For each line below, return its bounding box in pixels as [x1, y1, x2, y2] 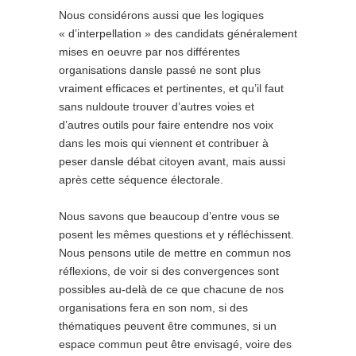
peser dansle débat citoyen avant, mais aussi [59, 155, 285, 168]
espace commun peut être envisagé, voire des [59, 338, 292, 350]
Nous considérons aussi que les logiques [59, 9, 264, 21]
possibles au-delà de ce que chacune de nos [59, 283, 284, 296]
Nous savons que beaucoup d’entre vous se [59, 210, 280, 222]
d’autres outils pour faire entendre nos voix [59, 118, 273, 131]
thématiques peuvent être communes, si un [59, 319, 277, 332]
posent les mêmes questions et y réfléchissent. [59, 228, 294, 241]
